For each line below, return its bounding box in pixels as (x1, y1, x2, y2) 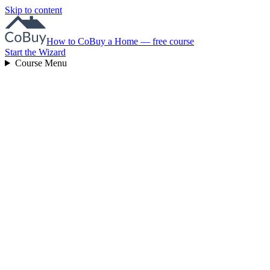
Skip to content (5, 5, 62, 15)
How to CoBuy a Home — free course (46, 36, 194, 46)
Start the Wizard (5, 47, 66, 57)
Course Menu (14, 58, 67, 68)
